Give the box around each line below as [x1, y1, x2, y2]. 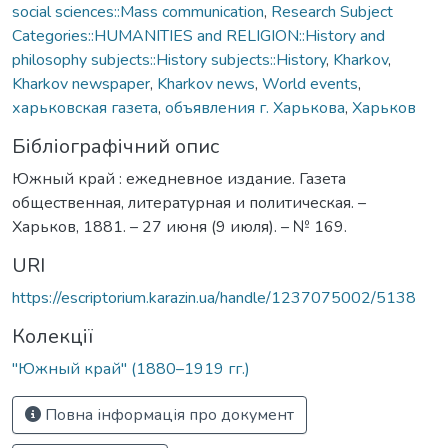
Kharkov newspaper [12, 72, 150, 95]
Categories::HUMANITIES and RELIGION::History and [12, 24, 385, 47]
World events [262, 72, 358, 95]
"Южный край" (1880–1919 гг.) [12, 357, 250, 380]
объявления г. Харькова [165, 96, 345, 119]
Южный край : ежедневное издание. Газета [12, 167, 346, 190]
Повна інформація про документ [41, 403, 294, 426]
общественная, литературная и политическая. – [12, 191, 366, 214]
